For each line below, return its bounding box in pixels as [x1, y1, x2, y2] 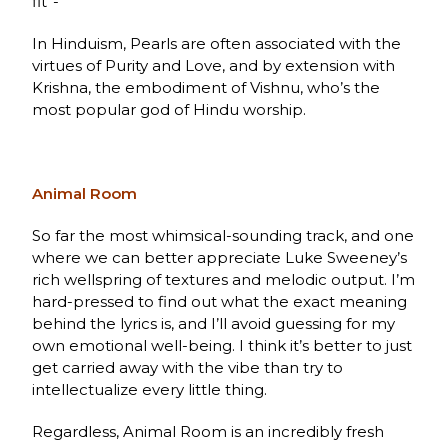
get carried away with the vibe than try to [32, 357, 344, 377]
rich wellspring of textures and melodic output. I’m [32, 269, 416, 289]
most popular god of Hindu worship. [32, 99, 307, 119]
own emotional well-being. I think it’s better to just [32, 335, 413, 355]
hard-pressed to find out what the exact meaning [32, 291, 408, 311]
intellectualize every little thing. [32, 379, 268, 399]
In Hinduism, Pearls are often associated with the [32, 33, 402, 53]
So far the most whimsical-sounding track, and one [32, 225, 415, 245]
